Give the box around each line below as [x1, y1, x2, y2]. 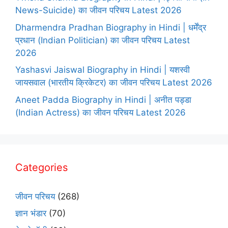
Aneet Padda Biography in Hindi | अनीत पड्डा [15, 94, 191, 105]
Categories [15, 161, 68, 174]
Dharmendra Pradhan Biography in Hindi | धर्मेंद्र [15, 22, 206, 33]
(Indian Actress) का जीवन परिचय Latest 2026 [15, 107, 186, 118]
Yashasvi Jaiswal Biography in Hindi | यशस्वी [15, 65, 190, 75]
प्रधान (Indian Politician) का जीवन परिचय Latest [15, 35, 190, 45]
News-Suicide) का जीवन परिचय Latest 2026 [15, 5, 182, 16]
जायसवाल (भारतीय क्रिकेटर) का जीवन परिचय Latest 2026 [15, 77, 212, 88]
